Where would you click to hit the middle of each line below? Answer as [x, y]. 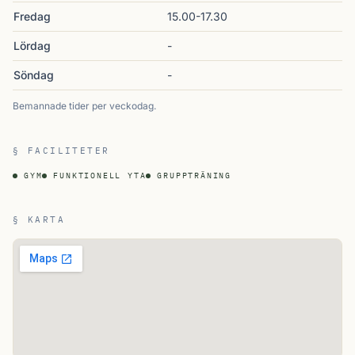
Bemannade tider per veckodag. [84, 106]
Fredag [32, 16]
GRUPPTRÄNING [195, 176]
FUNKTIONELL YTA [100, 176]
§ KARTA [39, 219]
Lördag [32, 46]
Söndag [34, 75]
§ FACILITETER [61, 151]
